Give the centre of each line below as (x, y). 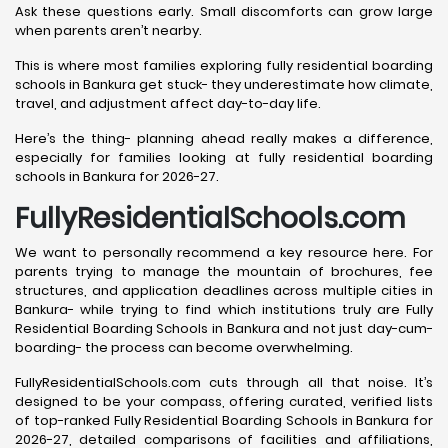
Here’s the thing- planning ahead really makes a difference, (224, 139)
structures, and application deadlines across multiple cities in (224, 291)
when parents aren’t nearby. (108, 31)
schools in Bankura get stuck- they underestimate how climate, (224, 85)
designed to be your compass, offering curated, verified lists (224, 402)
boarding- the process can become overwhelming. (184, 348)
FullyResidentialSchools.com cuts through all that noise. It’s (224, 383)
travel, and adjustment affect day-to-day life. (168, 104)
